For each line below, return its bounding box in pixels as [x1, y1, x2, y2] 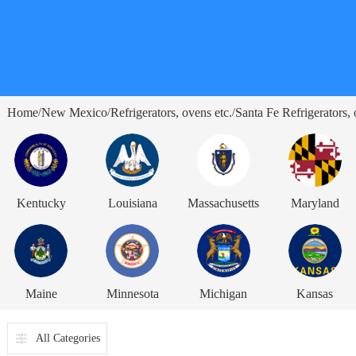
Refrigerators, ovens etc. [110, 105, 232, 119]
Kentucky [16, 195, 66, 210]
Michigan [199, 286, 248, 300]
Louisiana [107, 195, 157, 210]
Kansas [296, 286, 334, 300]
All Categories [35, 331, 100, 344]
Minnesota [106, 286, 159, 300]
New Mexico [41, 105, 107, 119]
